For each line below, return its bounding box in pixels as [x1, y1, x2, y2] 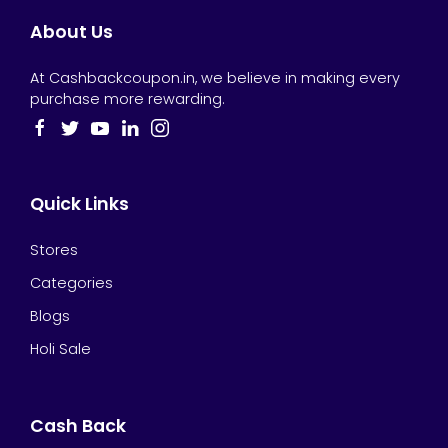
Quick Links [30, 192, 129, 216]
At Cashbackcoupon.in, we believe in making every [30, 68, 400, 88]
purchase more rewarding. [30, 89, 225, 109]
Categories [30, 273, 113, 293]
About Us [30, 20, 113, 44]
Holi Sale [30, 339, 91, 359]
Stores [30, 240, 78, 260]
